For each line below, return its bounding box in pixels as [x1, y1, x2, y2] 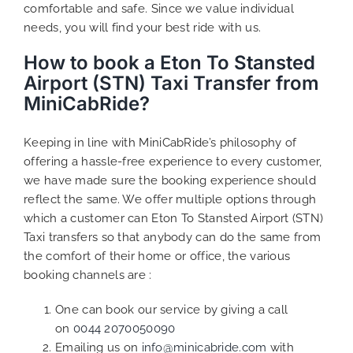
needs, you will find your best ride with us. [24, 20, 262, 35]
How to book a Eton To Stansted [24, 50, 315, 74]
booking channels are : [24, 267, 152, 282]
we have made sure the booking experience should [24, 173, 317, 188]
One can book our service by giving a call [55, 302, 288, 317]
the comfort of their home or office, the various [24, 248, 291, 263]
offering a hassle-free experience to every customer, [24, 154, 322, 169]
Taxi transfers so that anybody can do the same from [24, 229, 321, 244]
